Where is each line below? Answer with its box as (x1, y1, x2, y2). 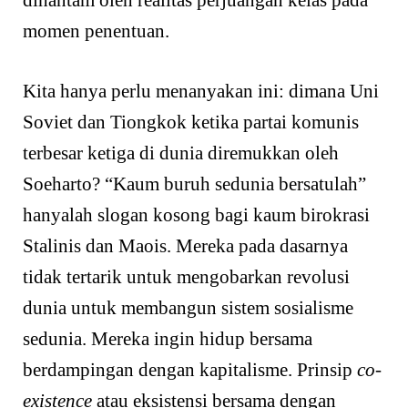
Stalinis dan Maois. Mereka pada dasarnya (23, 234, 348, 257)
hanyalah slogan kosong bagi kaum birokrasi (23, 203, 370, 226)
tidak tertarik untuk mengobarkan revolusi (23, 265, 350, 288)
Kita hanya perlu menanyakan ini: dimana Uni (23, 79, 379, 102)
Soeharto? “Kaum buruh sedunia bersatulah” (23, 172, 366, 195)
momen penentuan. (23, 20, 169, 43)
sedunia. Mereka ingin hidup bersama (23, 327, 312, 350)
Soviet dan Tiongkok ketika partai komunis (23, 110, 359, 133)
